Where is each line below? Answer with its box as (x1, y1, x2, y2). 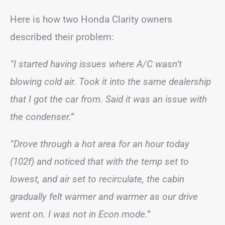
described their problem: (10, 31, 114, 43)
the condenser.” (10, 110, 74, 123)
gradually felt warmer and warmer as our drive (10, 190, 198, 202)
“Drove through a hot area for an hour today (10, 138, 189, 150)
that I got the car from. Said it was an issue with (10, 93, 207, 105)
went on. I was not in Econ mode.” (10, 208, 150, 220)
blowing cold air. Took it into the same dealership (10, 75, 211, 87)
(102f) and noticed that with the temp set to (10, 155, 189, 167)
